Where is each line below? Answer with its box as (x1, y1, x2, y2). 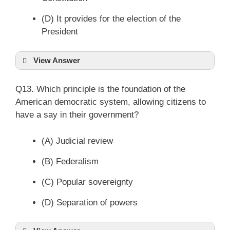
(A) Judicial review (42, 136, 113, 146)
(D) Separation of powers (42, 197, 138, 207)
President (42, 27, 78, 36)
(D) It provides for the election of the (42, 14, 181, 24)
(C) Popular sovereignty (42, 177, 133, 187)
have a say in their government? (15, 110, 139, 120)
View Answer (33, 55, 80, 65)
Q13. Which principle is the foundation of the (15, 84, 185, 94)
